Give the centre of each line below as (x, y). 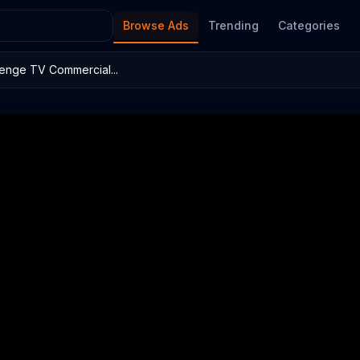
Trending (233, 25)
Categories (309, 25)
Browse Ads (156, 25)
